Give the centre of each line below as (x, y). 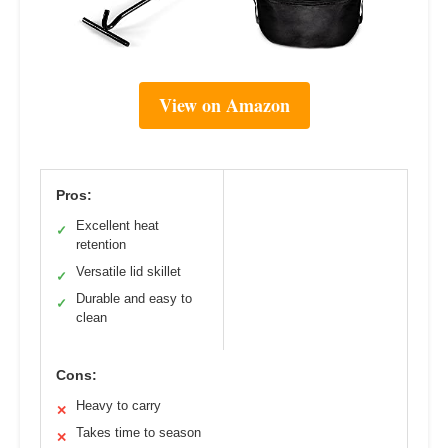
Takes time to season (138, 433)
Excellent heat (117, 226)
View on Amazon (224, 105)
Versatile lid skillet (128, 272)
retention (101, 245)
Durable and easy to (134, 299)
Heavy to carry (118, 406)
